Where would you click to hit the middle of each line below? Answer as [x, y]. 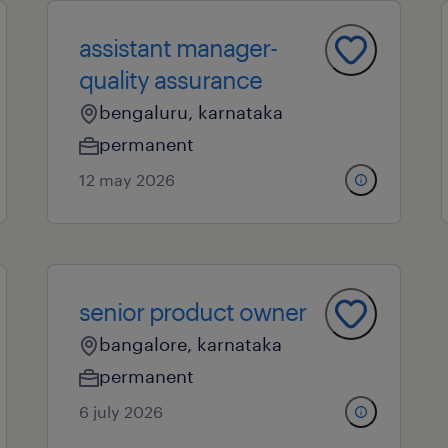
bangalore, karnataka [190, 344]
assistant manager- [177, 47]
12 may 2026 [126, 179]
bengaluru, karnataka [190, 112]
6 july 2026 [120, 411]
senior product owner [192, 311]
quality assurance [170, 79]
